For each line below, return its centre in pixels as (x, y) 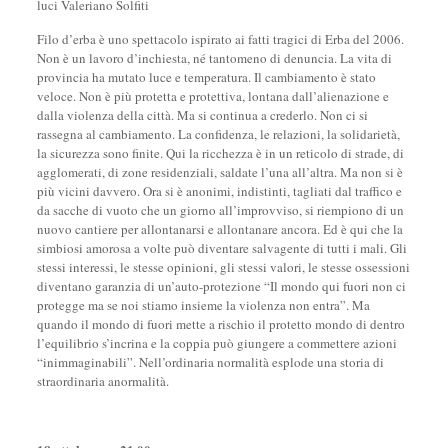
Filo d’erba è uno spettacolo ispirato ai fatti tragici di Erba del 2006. (220, 39)
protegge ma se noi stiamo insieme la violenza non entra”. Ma (203, 305)
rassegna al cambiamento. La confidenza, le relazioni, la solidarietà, (218, 134)
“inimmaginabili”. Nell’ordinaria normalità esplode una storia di (210, 362)
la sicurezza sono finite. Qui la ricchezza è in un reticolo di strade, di (220, 153)
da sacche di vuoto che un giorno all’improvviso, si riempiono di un (220, 210)
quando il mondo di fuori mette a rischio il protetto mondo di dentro (220, 324)
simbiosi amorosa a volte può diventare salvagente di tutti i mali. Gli (221, 248)
